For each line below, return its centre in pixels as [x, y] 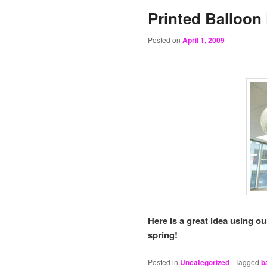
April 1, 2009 [204, 40]
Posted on [165, 40]
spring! [163, 235]
